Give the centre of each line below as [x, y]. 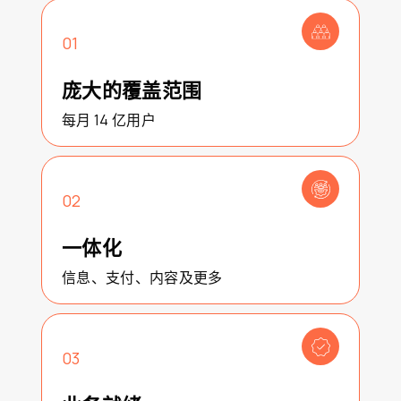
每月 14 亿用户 [109, 120]
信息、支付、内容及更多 [142, 277]
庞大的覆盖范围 [132, 90]
